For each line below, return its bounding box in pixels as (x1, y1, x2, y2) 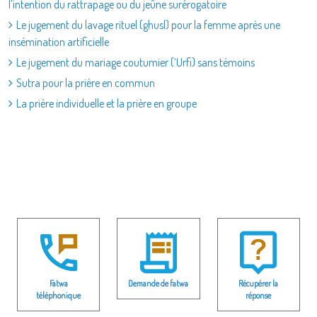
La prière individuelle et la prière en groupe (16, 96, 197, 110)
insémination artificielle (8, 35, 109, 49)
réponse (246, 289, 272, 301)
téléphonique (36, 289, 81, 301)
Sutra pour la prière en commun (16, 76, 155, 90)
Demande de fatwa (128, 277, 189, 289)
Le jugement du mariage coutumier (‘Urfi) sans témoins (16, 55, 255, 69)
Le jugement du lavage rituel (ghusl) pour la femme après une (16, 18, 280, 32)
